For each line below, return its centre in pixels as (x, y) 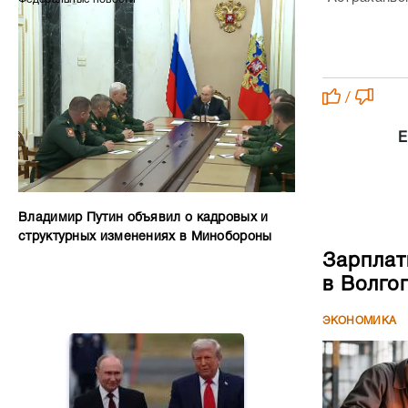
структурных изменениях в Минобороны (145, 237)
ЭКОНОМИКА (359, 321)
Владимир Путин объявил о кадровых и (143, 218)
